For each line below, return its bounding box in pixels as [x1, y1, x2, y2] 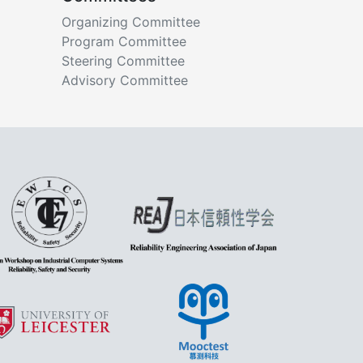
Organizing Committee [62, 13, 200, 30]
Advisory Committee [62, 71, 188, 88]
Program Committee [62, 32, 186, 49]
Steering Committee [62, 52, 185, 69]
